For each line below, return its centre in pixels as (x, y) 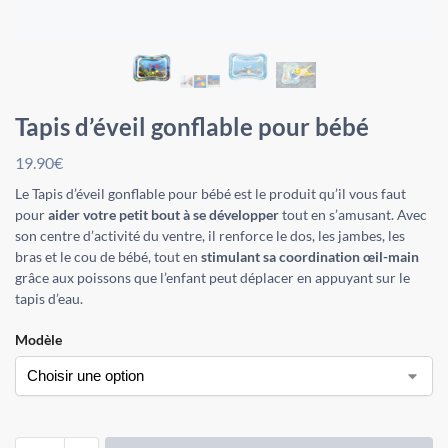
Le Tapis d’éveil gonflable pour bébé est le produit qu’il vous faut (210, 193)
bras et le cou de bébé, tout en (108, 256)
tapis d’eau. (49, 298)
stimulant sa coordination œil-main (310, 256)
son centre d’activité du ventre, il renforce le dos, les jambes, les (210, 235)
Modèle (38, 339)
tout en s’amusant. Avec (353, 214)
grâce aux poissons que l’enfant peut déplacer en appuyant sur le (212, 277)
